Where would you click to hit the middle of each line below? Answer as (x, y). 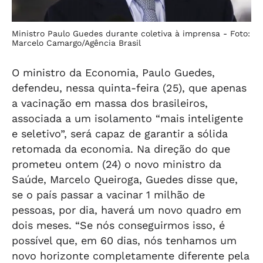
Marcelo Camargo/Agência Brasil (76, 43)
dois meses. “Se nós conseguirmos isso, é (118, 225)
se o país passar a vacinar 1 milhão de (108, 195)
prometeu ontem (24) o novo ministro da (117, 164)
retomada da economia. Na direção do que (121, 149)
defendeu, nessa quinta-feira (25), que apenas (129, 88)
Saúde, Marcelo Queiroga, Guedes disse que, (125, 179)
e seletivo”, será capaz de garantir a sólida (120, 134)
